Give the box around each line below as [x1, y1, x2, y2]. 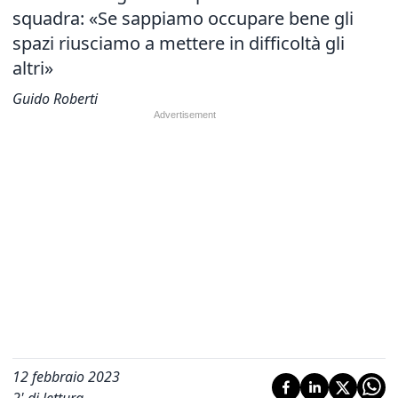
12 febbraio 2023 [12, 367, 120, 386]
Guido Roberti [12, 89, 98, 108]
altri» [12, 56, 53, 80]
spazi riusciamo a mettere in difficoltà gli [12, 31, 345, 55]
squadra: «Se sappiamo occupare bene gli [12, 6, 354, 30]
